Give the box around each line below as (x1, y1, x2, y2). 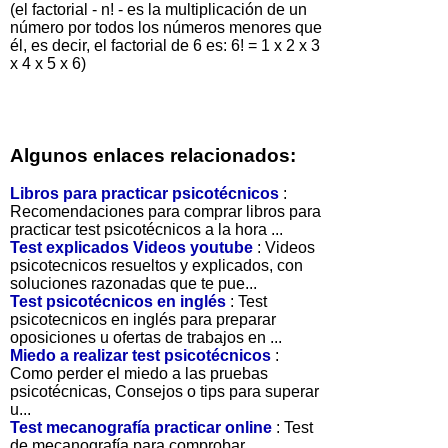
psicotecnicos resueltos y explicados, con (10, 256, 303, 274)
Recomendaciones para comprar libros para (10, 202, 321, 220)
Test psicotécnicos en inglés (10, 292, 226, 310)
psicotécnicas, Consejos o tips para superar (10, 382, 319, 400)
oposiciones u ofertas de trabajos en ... (10, 328, 282, 346)
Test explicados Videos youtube (10, 238, 253, 256)
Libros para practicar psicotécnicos (10, 184, 279, 202)
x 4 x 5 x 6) (10, 54, 86, 72)
